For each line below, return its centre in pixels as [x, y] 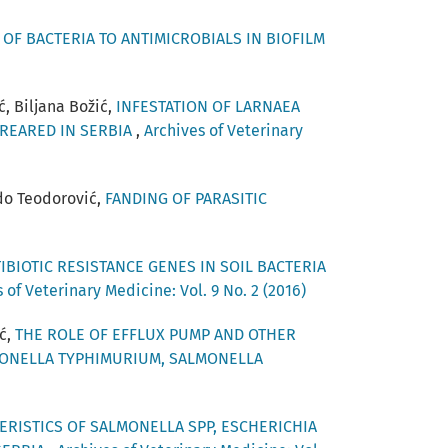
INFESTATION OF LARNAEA [208, 106]
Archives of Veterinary [223, 130]
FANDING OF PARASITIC [186, 198]
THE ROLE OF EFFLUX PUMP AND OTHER [155, 334]
